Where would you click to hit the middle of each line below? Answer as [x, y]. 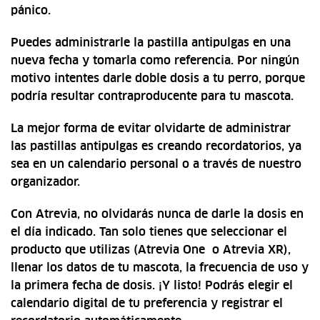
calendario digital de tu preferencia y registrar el [147, 304]
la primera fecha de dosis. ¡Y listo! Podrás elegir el [152, 286]
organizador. [45, 182]
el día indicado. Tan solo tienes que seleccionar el [149, 232]
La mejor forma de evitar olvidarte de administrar [151, 129]
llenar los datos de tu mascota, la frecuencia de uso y [160, 268]
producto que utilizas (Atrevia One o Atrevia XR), [151, 250]
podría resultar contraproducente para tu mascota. [152, 97]
